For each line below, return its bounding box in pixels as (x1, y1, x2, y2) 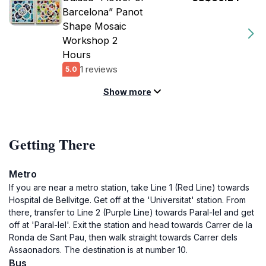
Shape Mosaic (62, 20, 126, 32)
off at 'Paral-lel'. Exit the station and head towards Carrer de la (9, 220, 252, 230)
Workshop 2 (62, 34, 118, 46)
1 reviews (80, 63, 118, 75)
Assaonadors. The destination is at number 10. (9, 245, 188, 255)
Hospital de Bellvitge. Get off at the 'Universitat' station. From (9, 195, 246, 205)
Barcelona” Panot (62, 6, 142, 18)
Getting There (9, 134, 96, 154)
